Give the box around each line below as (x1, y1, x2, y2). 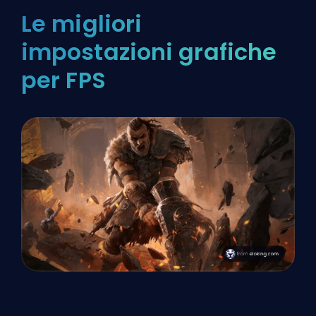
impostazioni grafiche (21, 36, 277, 68)
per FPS (21, 64, 106, 97)
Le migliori (21, 8, 142, 40)
